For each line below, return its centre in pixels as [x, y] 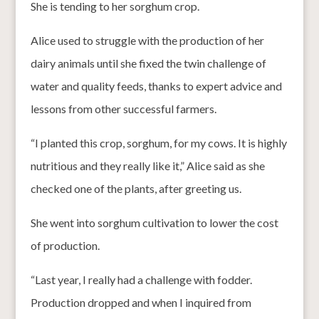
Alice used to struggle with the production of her [147, 40]
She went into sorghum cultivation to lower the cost [154, 222]
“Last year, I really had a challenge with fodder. [141, 279]
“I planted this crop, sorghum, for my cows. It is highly [158, 142]
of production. [65, 245]
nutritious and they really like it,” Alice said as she [147, 165]
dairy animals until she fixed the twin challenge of [148, 63]
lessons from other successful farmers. [123, 108]
